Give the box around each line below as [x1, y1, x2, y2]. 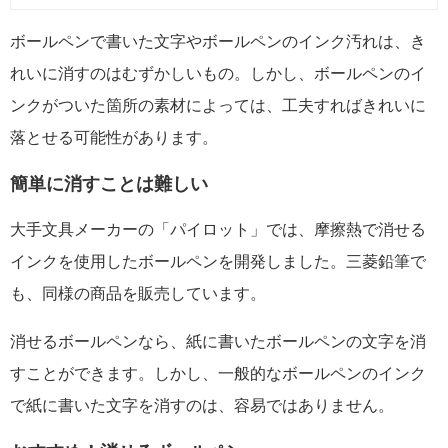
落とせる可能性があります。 [10, 128, 218, 146]
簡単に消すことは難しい [10, 173, 208, 195]
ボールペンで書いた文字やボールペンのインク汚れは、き [10, 32, 426, 50]
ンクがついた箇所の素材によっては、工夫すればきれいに [10, 96, 426, 114]
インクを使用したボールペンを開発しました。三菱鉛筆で [10, 252, 426, 270]
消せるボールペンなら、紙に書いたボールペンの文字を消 [10, 332, 426, 350]
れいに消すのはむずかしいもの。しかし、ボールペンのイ [10, 64, 426, 82]
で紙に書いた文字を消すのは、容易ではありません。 [10, 396, 394, 414]
